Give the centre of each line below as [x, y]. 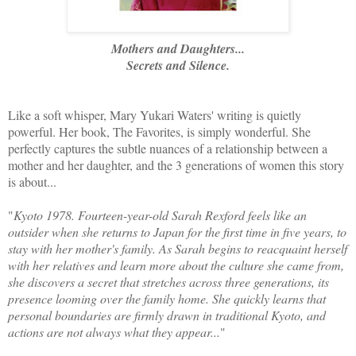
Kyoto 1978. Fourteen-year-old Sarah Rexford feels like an [160, 215]
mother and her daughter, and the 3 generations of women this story [176, 164]
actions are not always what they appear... [114, 331]
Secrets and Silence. [178, 65]
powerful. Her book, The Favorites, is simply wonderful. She [159, 131]
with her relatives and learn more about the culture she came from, [176, 265]
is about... [32, 181]
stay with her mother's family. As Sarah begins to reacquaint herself [178, 248]
